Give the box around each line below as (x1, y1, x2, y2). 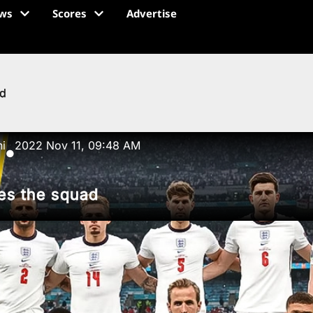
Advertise (126, 6, 177, 21)
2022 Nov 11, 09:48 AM (15, 138, 141, 152)
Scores (52, 6, 87, 21)
